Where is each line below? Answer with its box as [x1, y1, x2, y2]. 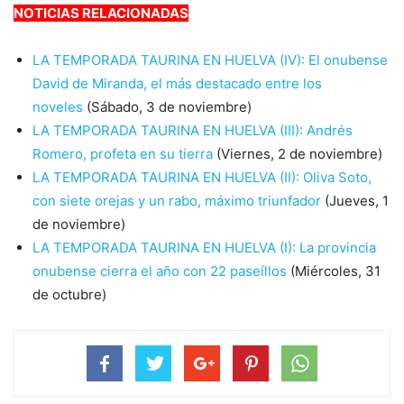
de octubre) [32, 286, 106, 304]
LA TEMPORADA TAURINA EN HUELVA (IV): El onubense [32, 51, 388, 69]
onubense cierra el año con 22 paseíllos [32, 262, 287, 280]
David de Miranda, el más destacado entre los [32, 75, 322, 93]
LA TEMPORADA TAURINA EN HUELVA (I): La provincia [32, 239, 376, 257]
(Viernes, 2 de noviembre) [213, 145, 382, 163]
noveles [32, 98, 83, 116]
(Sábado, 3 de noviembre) [83, 98, 252, 116]
